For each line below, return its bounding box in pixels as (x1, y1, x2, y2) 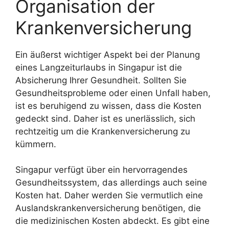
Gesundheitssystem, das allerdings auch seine (15, 177, 207, 188)
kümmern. (15, 139, 56, 149)
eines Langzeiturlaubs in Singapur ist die (15, 62, 182, 73)
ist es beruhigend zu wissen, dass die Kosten (15, 100, 201, 111)
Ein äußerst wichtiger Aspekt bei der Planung (15, 49, 200, 60)
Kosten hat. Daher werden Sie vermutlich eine (15, 190, 203, 200)
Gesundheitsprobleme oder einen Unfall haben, (15, 87, 211, 98)
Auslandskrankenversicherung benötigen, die (15, 203, 201, 213)
